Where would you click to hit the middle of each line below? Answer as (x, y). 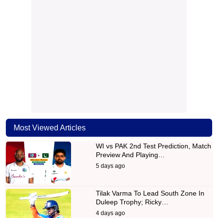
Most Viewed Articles (50, 127)
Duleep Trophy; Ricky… (132, 202)
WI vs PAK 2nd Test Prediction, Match (154, 146)
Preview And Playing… (130, 154)
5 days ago (110, 166)
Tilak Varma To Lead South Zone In (150, 193)
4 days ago (110, 213)
